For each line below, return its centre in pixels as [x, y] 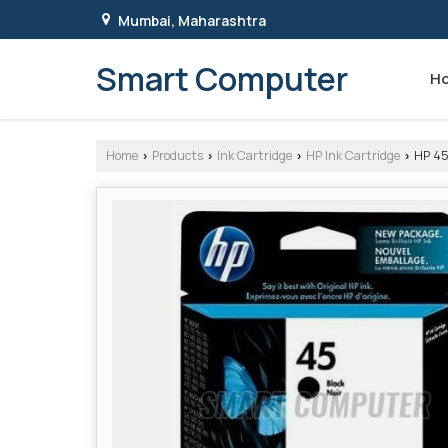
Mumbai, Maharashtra [192, 20]
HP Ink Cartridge [353, 155]
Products [177, 155]
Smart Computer [222, 78]
